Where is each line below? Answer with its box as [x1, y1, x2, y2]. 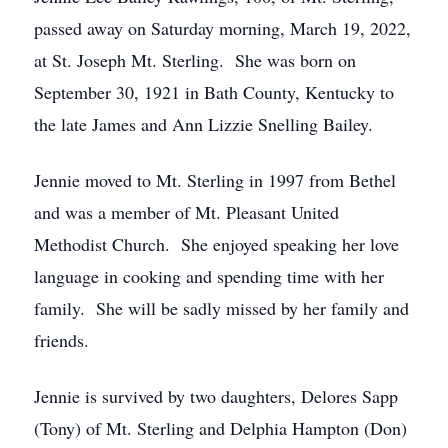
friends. [34, 328, 89, 352]
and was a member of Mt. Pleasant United [34, 200, 339, 224]
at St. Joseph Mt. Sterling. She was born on [34, 48, 356, 72]
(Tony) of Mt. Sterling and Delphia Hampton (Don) [34, 416, 407, 440]
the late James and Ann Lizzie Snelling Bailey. [34, 112, 373, 136]
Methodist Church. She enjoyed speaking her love [34, 232, 399, 256]
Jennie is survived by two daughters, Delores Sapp [34, 384, 398, 408]
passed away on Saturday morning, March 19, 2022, [34, 16, 411, 40]
